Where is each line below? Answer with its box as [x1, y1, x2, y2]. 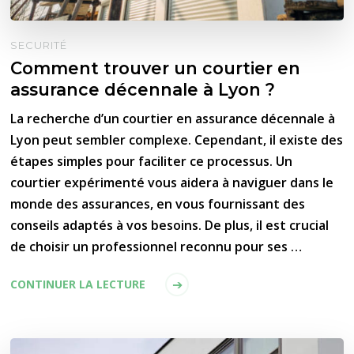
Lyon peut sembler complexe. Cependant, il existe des [10, 130, 344, 149]
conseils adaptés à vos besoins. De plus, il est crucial [10, 216, 330, 234]
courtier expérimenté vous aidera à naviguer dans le [10, 173, 334, 191]
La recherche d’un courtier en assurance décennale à [10, 109, 336, 127]
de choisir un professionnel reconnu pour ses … [10, 237, 303, 255]
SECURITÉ [10, 38, 68, 51]
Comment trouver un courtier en [10, 57, 301, 78]
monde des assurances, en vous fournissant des [10, 194, 306, 213]
